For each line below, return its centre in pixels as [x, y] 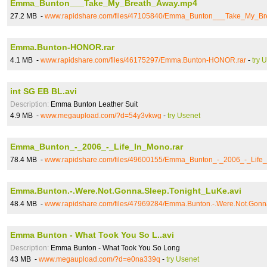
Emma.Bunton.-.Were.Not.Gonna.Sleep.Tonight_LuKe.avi [126, 191]
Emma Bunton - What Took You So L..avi [92, 235]
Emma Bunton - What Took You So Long [114, 248]
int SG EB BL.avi [44, 91]
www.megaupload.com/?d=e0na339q [100, 259]
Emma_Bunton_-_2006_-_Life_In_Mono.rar [97, 147]
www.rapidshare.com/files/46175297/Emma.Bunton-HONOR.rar [143, 60]
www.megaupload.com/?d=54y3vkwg [101, 116]
